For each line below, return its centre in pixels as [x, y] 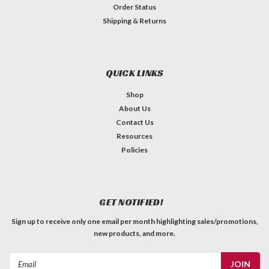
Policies [134, 150]
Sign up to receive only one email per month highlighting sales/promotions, [134, 222]
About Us [134, 109]
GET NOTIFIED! [131, 202]
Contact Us [134, 122]
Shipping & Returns [134, 21]
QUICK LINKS [134, 73]
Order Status [134, 7]
